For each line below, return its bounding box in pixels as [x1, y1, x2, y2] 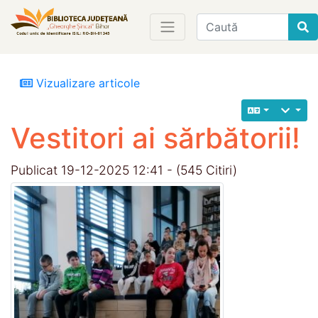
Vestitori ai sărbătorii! [11, 120, 300, 155]
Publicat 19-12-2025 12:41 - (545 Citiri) [11, 162, 237, 177]
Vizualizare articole [33, 75, 140, 90]
